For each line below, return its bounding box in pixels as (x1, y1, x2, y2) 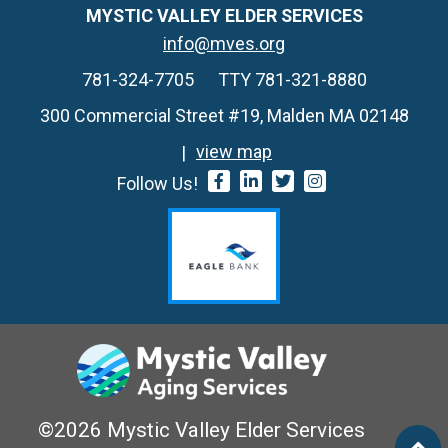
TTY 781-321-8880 (217, 69, 367, 91)
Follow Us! (117, 173, 198, 195)
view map (196, 141, 272, 163)
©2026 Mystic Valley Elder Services (38, 418, 365, 443)
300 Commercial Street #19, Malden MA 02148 (39, 105, 409, 127)
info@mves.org (163, 33, 285, 55)
